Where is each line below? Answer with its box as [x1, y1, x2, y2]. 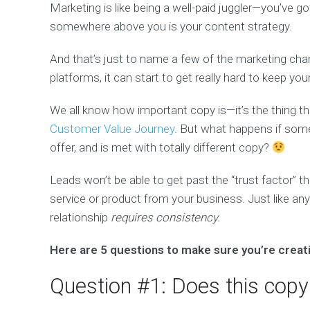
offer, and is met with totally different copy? [50, 140, 272, 155]
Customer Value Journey [50, 122, 174, 136]
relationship [50, 210, 111, 225]
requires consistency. [111, 210, 220, 225]
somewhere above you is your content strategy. [50, 19, 292, 34]
